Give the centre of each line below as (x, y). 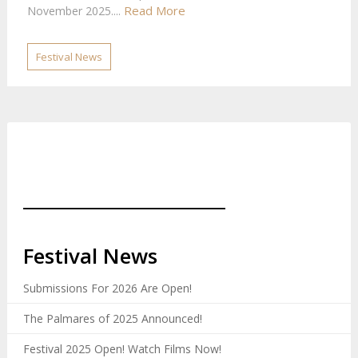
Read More (154, 10)
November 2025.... (75, 11)
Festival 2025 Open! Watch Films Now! (122, 349)
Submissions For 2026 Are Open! (107, 288)
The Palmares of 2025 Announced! (112, 318)
